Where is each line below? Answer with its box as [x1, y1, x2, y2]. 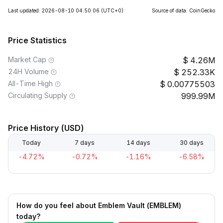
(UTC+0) [101, 7, 123, 13]
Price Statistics [8, 35, 67, 45]
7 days [75, 139, 95, 146]
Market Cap [8, 55, 46, 64]
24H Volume [8, 67, 49, 76]
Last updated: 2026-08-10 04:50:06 [8, 7, 100, 13]
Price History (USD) [8, 123, 84, 133]
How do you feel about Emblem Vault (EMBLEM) [16, 201, 181, 210]
